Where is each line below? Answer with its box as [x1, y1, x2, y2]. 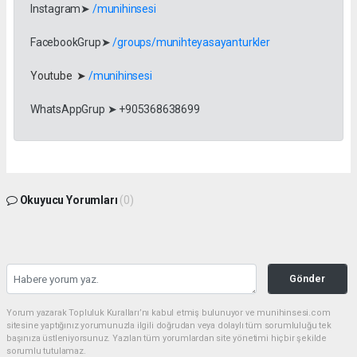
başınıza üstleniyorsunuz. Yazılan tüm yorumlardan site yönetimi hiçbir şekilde [6, 333, 328, 344]
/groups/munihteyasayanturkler [112, 36, 270, 49]
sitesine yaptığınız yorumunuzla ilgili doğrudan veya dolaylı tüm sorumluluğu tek [6, 320, 331, 331]
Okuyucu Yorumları [17, 194, 120, 207]
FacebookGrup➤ [30, 36, 113, 49]
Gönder [289, 273, 326, 285]
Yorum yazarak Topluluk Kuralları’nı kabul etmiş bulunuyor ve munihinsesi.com [6, 308, 331, 319]
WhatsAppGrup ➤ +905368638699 [30, 103, 200, 116]
